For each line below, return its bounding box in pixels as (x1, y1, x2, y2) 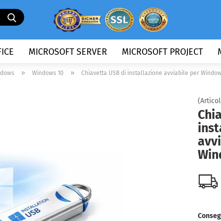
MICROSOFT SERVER (29, 46, 107, 57)
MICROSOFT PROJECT (122, 46, 203, 57)
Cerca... (22, 9, 45, 17)
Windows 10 (32, 70, 64, 76)
